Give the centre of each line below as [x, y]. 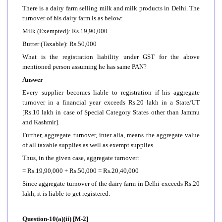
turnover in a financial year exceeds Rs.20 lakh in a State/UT [111, 102]
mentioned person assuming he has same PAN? [84, 66]
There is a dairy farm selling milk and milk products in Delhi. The [111, 8]
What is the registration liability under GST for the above [111, 56]
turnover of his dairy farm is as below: [73, 18]
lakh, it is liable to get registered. [66, 193]
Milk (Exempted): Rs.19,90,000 [65, 31]
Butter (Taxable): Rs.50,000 [59, 44]
